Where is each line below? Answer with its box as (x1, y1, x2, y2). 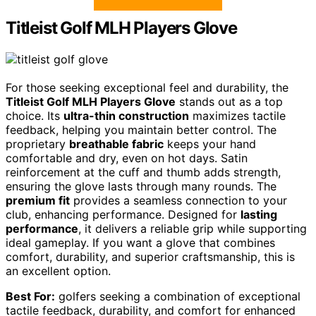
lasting (241, 207, 277, 221)
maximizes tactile (189, 108, 286, 123)
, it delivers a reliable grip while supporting (78, 221, 307, 236)
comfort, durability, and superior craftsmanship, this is (6, 249, 295, 264)
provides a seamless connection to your (70, 193, 287, 207)
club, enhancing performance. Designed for (6, 207, 241, 221)
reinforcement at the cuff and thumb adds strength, (6, 164, 281, 179)
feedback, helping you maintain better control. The (6, 122, 276, 137)
